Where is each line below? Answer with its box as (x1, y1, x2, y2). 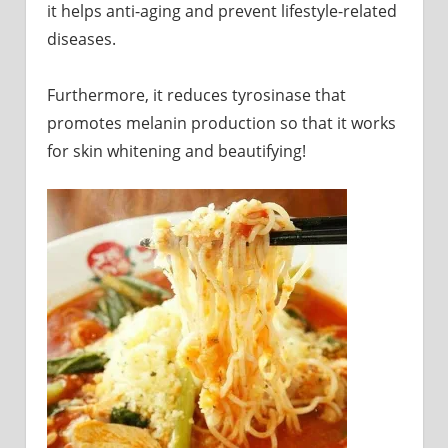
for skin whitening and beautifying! (46, 140, 306, 163)
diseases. (46, 28, 116, 51)
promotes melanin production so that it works (46, 112, 396, 135)
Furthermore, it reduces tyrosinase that (46, 84, 346, 107)
